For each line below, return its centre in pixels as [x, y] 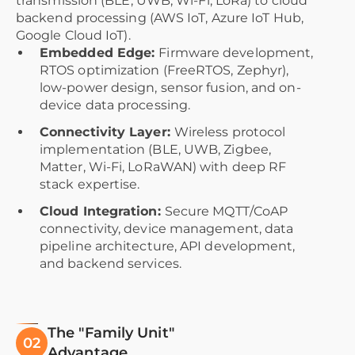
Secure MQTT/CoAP [226, 212]
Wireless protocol [230, 132]
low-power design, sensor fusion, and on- [170, 88]
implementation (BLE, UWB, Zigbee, [155, 150]
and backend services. [111, 264]
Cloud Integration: [102, 212]
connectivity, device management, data [167, 229]
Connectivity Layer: [107, 132]
